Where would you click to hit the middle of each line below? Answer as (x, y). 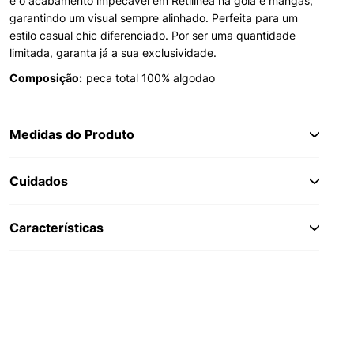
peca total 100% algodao (151, 78)
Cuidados (39, 181)
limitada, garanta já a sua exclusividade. (113, 53)
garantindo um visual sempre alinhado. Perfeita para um (154, 18)
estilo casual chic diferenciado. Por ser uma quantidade (153, 35)
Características (56, 228)
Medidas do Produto (72, 134)
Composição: (46, 78)
